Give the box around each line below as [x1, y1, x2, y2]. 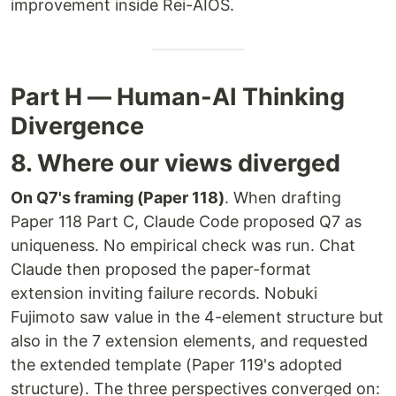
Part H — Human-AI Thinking [11, 82, 345, 111]
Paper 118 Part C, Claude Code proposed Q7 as [11, 212, 362, 231]
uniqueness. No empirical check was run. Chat [11, 236, 355, 255]
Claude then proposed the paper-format [11, 260, 311, 278]
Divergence [11, 111, 144, 141]
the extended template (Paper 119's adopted [11, 355, 342, 374]
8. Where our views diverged [11, 148, 340, 178]
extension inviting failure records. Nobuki [11, 284, 317, 302]
